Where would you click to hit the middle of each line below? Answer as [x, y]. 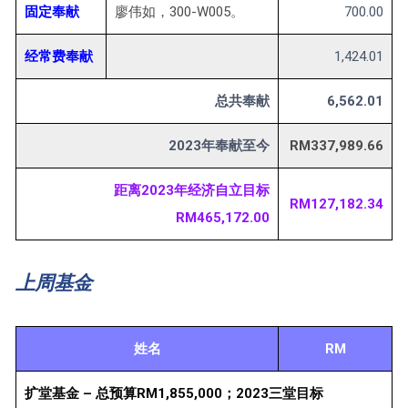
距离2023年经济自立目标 [192, 191]
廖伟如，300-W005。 [179, 12]
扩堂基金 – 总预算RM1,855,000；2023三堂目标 [174, 394]
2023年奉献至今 [219, 146]
